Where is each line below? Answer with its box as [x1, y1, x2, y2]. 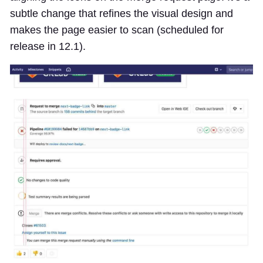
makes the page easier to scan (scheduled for [10, 24, 224, 36]
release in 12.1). [10, 41, 86, 53]
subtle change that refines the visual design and [10, 8, 233, 20]
